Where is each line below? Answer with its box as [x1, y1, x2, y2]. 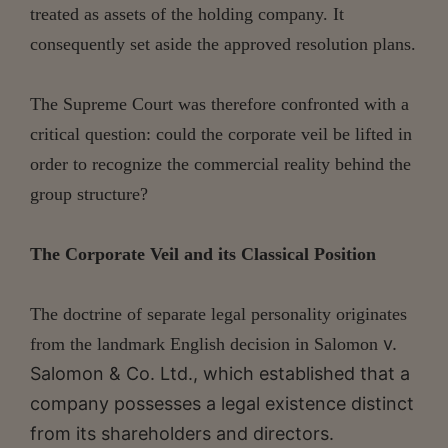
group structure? [30, 183, 148, 204]
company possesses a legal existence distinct [30, 392, 414, 414]
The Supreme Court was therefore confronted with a [30, 93, 409, 114]
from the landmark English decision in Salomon [30, 333, 383, 354]
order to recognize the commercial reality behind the [30, 153, 411, 174]
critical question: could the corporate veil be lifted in [30, 123, 412, 144]
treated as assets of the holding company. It [30, 3, 344, 24]
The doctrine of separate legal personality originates [30, 303, 407, 324]
